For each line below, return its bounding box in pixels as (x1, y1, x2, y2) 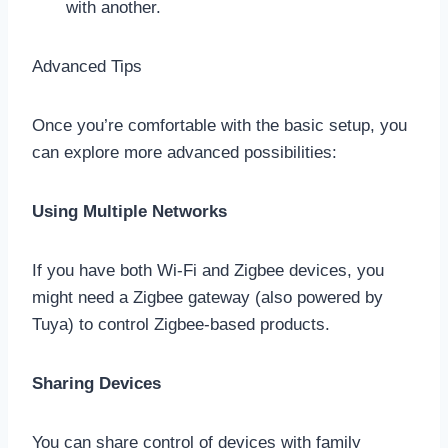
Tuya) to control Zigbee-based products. (32, 314, 330, 334)
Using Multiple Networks (32, 201, 227, 221)
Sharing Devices (32, 373, 161, 393)
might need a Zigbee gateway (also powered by (32, 287, 383, 307)
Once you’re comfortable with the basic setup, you (32, 115, 407, 135)
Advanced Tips (32, 56, 142, 76)
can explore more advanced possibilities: (32, 142, 337, 162)
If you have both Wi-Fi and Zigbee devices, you (32, 260, 384, 280)
